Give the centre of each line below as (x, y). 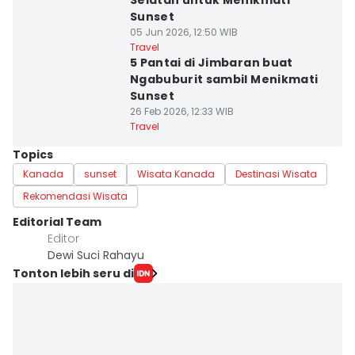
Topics (33, 155)
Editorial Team (57, 222)
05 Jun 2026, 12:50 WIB (183, 32)
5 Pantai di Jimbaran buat (211, 63)
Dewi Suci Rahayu (96, 255)
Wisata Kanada (176, 174)
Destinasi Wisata (276, 174)
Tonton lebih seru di (73, 273)
